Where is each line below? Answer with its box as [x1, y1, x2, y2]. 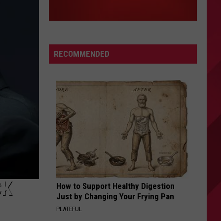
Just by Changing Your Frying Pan [56, 191, 174, 201]
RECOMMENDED [54, 49, 110, 59]
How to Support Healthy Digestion [56, 181, 175, 191]
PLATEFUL [56, 205, 82, 213]
